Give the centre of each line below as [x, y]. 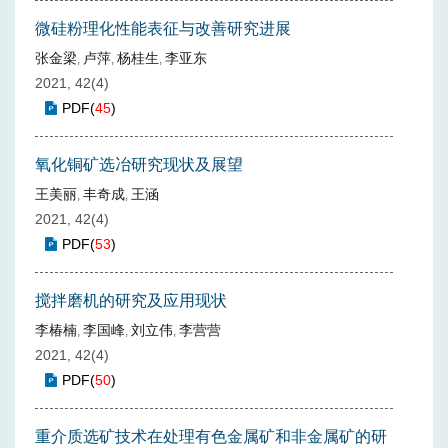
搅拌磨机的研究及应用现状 [131, 300]
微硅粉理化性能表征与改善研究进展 [163, 28]
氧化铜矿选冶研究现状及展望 [139, 164]
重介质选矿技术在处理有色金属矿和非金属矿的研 [211, 436]
